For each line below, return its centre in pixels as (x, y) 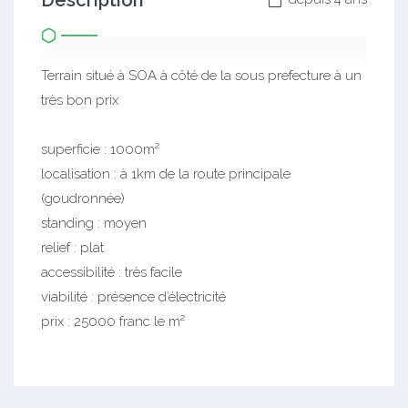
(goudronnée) (83, 199)
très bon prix (80, 100)
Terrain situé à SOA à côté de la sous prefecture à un (201, 76)
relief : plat (72, 248)
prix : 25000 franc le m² (113, 321)
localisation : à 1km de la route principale (166, 174)
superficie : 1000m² (100, 149)
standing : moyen (94, 223)
